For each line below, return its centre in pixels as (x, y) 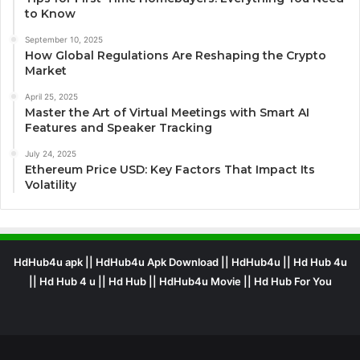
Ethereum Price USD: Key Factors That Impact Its (170, 169)
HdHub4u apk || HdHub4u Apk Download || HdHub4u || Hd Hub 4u (180, 262)
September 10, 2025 (64, 39)
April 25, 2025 (51, 96)
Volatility (51, 184)
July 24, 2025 (51, 153)
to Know (50, 13)
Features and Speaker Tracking (119, 127)
